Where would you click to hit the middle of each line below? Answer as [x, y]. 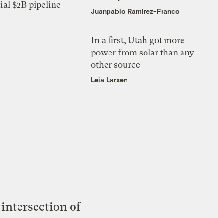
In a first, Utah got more [138, 40]
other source [116, 64]
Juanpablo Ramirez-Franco [136, 11]
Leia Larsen [109, 79]
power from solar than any [143, 52]
